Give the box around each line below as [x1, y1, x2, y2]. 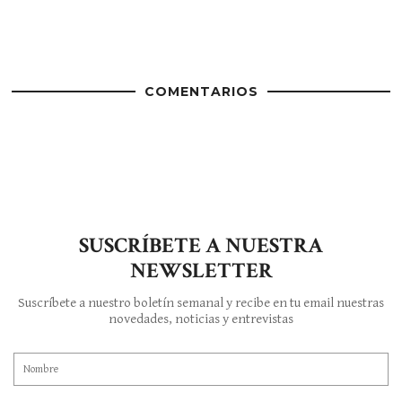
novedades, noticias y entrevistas [109, 311, 293, 328]
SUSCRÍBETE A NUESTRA [79, 232, 323, 260]
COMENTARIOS [144, 83, 258, 100]
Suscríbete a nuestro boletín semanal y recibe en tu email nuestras [18, 295, 384, 311]
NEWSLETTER [129, 257, 273, 285]
